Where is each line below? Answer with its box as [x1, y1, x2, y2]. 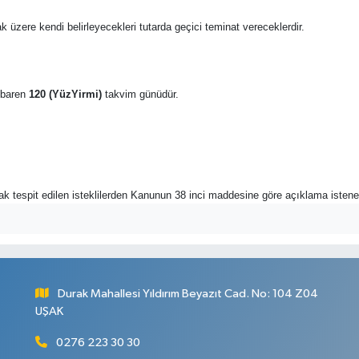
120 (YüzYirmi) [28, 88, 102, 101]
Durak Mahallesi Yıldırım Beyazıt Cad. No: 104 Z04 [58, 288, 319, 301]
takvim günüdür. [101, 88, 179, 101]
